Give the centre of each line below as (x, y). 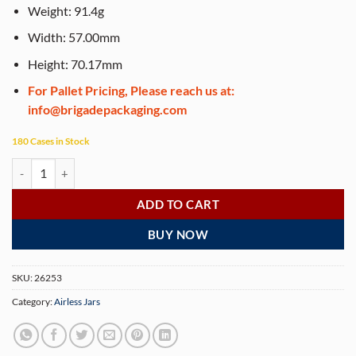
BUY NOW (178, 234)
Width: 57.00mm (74, 38)
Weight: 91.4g (66, 12)
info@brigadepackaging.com (108, 110)
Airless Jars (77, 301)
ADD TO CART (178, 204)
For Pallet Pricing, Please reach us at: (132, 91)
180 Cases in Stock (51, 141)
